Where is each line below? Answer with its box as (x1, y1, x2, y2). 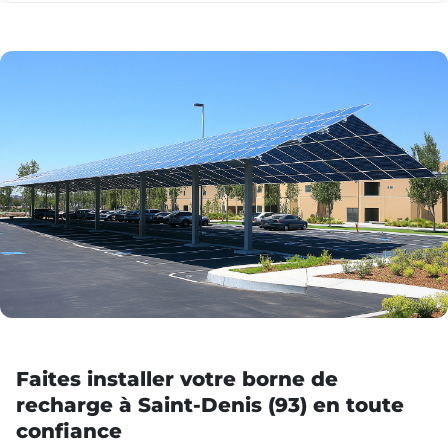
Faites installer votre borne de (16, 366, 338, 391)
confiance (16, 418, 122, 443)
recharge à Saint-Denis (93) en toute (16, 392, 404, 417)
